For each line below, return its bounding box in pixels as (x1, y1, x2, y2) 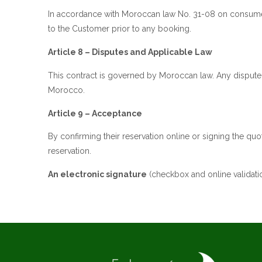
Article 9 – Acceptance (48, 108, 142, 118)
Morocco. (48, 85, 85, 95)
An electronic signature (48, 170, 147, 180)
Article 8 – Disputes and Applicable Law (48, 47, 212, 57)
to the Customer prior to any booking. (48, 23, 191, 33)
